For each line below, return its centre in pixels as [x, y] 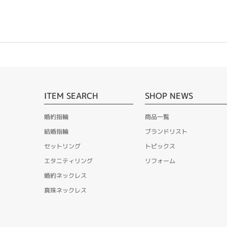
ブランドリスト [166, 132]
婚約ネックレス [65, 176]
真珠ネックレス [65, 191]
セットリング [62, 146]
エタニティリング [68, 161]
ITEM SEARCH [71, 96]
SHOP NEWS [169, 96]
